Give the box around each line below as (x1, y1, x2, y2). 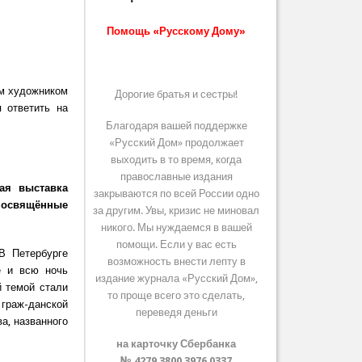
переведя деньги (135, 306, 217, 319)
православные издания (120, 170, 233, 183)
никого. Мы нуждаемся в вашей (100, 221, 252, 234)
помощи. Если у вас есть (116, 238, 237, 251)
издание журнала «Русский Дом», (95, 272, 258, 285)
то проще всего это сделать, (107, 289, 246, 302)
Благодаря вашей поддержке (105, 120, 247, 133)
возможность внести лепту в (107, 255, 246, 268)
